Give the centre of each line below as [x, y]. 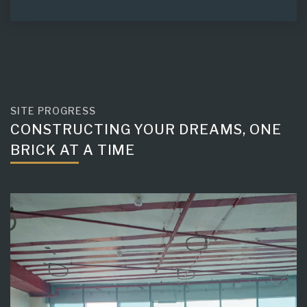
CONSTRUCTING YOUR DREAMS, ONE [146, 130]
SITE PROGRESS [53, 111]
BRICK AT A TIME [73, 150]
